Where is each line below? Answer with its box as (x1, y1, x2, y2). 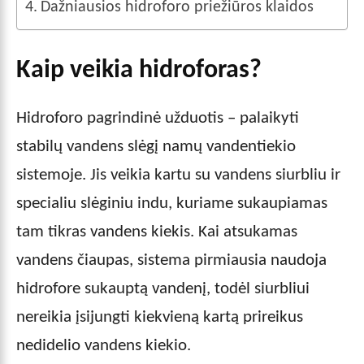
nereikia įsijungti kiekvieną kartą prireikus (16, 308, 303, 326)
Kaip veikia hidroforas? (16, 57, 262, 84)
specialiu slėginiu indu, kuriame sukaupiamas (16, 194, 327, 212)
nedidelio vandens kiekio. (16, 336, 191, 354)
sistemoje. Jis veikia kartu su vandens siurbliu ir (16, 166, 340, 184)
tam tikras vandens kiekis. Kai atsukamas (16, 223, 297, 240)
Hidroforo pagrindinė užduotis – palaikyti (16, 109, 299, 127)
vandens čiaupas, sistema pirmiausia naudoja (16, 251, 327, 269)
